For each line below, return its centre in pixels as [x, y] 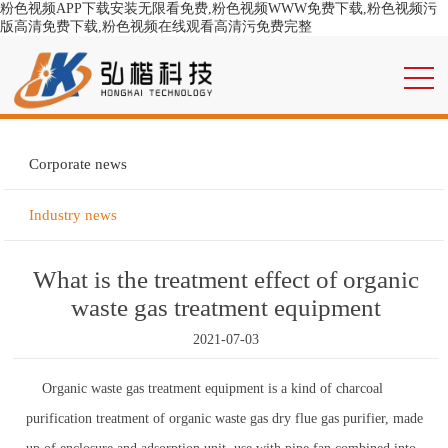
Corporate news [78, 164]
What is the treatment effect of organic [226, 279]
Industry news [73, 215]
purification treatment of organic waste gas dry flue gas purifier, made [225, 418]
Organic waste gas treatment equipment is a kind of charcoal [205, 388]
